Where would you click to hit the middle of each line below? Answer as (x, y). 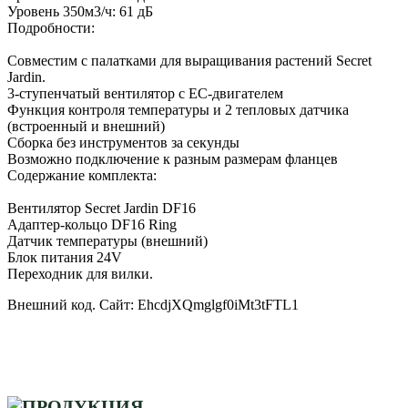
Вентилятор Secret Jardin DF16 (102, 208)
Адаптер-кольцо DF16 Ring (92, 224)
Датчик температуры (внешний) (107, 240)
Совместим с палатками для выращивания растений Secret (189, 60)
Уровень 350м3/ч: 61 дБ (80, 11)
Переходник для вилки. (80, 273)
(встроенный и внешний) (86, 126)
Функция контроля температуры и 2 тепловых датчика (178, 109)
